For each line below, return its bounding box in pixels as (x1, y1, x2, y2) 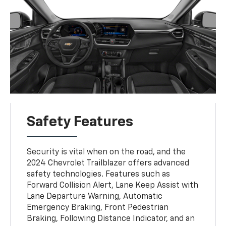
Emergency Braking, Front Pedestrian (27, 203, 169, 212)
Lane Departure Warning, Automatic (27, 192, 163, 201)
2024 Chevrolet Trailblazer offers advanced (27, 159, 190, 167)
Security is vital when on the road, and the (27, 148, 186, 156)
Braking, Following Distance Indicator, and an (27, 214, 195, 223)
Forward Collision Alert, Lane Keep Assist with (27, 181, 199, 190)
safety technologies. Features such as (27, 170, 171, 179)
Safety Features (27, 115, 134, 129)
